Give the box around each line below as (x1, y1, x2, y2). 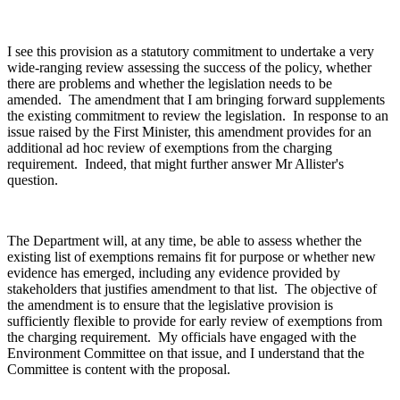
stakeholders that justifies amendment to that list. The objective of (7, 281, 377, 297)
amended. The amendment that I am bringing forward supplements (7, 92, 385, 108)
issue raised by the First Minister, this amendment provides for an (7, 124, 371, 140)
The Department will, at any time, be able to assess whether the (7, 233, 362, 249)
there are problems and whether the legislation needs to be (7, 76, 332, 92)
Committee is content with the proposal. (7, 362, 230, 378)
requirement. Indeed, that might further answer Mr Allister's (7, 156, 344, 172)
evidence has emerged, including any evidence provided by (7, 265, 340, 281)
